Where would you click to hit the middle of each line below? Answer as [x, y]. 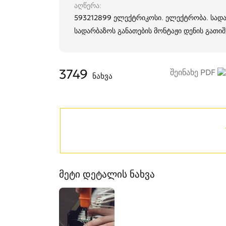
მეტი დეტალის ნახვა [107, 175]
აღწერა [87, 6]
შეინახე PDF [193, 72]
